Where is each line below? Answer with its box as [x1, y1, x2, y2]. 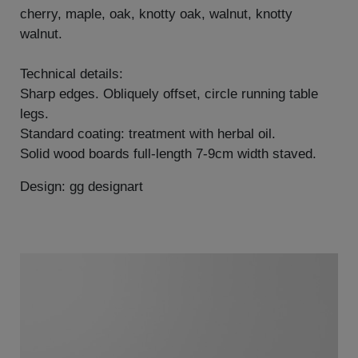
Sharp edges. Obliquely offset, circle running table [20, 86, 318, 102]
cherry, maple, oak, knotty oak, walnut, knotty [20, 6, 292, 22]
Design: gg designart [20, 179, 143, 195]
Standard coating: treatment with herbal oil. [20, 126, 276, 142]
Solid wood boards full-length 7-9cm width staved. [20, 146, 316, 162]
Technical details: [20, 66, 123, 82]
